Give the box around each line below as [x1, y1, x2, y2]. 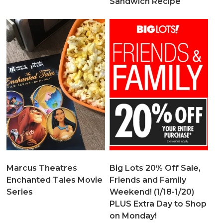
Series [6, 187, 33, 197]
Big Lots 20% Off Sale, [109, 163, 201, 173]
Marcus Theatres [6, 163, 78, 173]
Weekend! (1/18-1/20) [109, 187, 194, 197]
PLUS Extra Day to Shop [109, 199, 207, 209]
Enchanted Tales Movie [6, 175, 103, 185]
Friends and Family [109, 175, 186, 185]
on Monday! [109, 211, 157, 221]
